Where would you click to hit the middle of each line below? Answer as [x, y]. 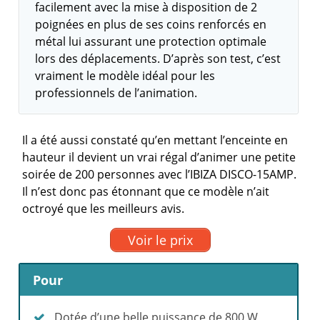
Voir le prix [160, 240]
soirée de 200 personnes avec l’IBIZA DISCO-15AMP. [160, 175]
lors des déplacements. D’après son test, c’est [158, 59]
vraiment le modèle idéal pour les [125, 76]
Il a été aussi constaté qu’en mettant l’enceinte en [155, 140]
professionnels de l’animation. [116, 93]
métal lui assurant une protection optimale [151, 42]
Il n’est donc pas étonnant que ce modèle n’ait [146, 192]
